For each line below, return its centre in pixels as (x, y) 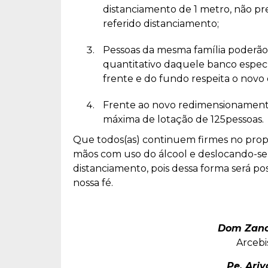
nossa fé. (93, 182)
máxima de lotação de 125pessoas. (183, 119)
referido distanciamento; (161, 23)
